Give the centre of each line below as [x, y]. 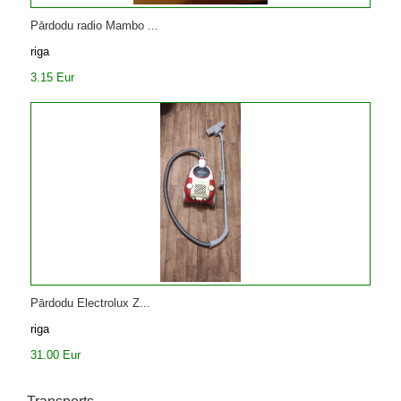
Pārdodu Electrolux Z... [90, 303]
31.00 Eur [55, 355]
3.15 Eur [52, 77]
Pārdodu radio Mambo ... [94, 26]
